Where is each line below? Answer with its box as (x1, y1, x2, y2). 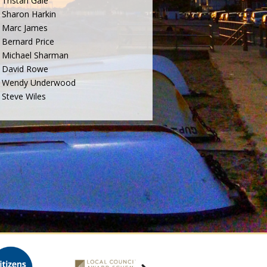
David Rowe (2, 63, 49, 75)
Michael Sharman (2, 49, 69, 61)
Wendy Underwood (2, 77, 76, 89)
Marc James (2, 22, 48, 34)
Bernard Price (2, 36, 55, 48)
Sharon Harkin (2, 8, 57, 20)
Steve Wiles (2, 91, 46, 103)
